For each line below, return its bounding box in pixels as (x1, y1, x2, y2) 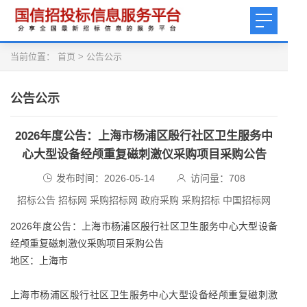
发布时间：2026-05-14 (56, 173, 155, 184)
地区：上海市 (10, 255, 68, 266)
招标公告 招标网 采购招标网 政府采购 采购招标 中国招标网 (17, 195, 271, 206)
